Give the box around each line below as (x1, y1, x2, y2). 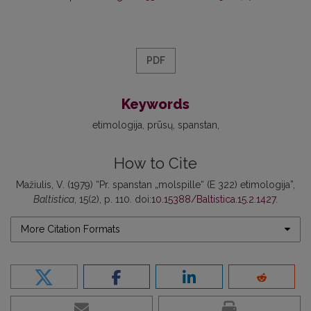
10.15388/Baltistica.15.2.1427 (151, 193, 276, 205)
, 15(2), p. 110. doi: (74, 193, 151, 205)
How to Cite (114, 154, 197, 172)
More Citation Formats (21, 223, 120, 235)
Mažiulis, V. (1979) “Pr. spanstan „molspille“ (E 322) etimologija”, (16, 178, 295, 190)
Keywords (121, 95, 190, 112)
